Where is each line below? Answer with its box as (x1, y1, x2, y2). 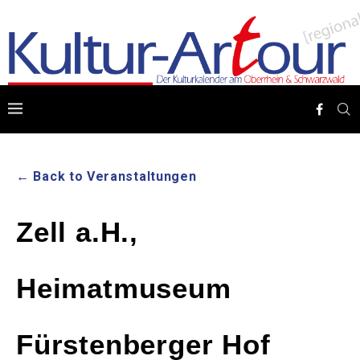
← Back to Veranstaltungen (16, 169, 197, 185)
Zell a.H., (16, 216, 139, 248)
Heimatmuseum (16, 272, 231, 305)
